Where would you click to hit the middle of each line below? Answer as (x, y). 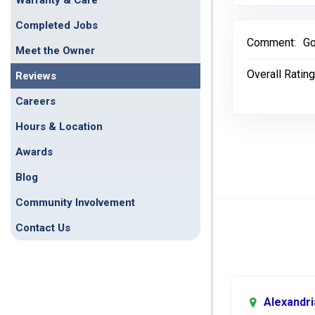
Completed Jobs (57, 25)
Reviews (36, 76)
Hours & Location (59, 127)
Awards (34, 152)
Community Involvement (75, 202)
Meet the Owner (55, 51)
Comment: (271, 43)
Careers (36, 101)
